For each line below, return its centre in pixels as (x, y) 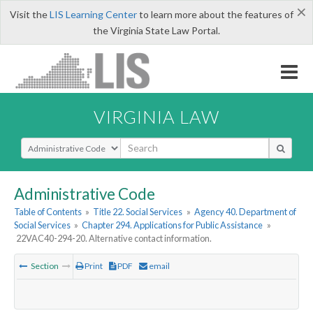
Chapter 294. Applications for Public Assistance (173, 225)
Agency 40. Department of (245, 212)
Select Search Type (63, 143)
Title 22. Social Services (138, 212)
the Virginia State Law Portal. (156, 30)
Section (45, 266)
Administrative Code (85, 194)
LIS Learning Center (93, 14)
